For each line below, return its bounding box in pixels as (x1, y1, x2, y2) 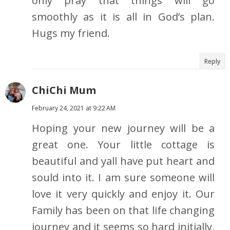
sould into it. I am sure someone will (32, 170, 215, 185)
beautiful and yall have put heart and (32, 154, 215, 168)
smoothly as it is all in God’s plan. (32, 10, 215, 24)
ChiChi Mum (32, 83, 96, 98)
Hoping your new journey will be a (32, 121, 215, 136)
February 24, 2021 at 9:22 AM (32, 104, 116, 113)
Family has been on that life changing (32, 203, 215, 218)
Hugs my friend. (32, 26, 110, 41)
